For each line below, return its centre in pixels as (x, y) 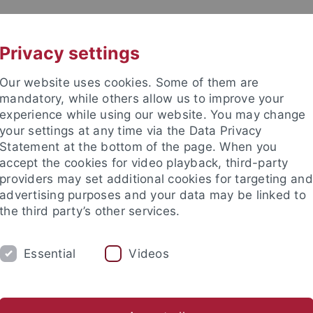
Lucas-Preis (135, 260)
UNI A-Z (132, 26)
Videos (149, 253)
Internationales (219, 260)
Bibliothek (63, 260)
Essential (50, 253)
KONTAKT (233, 26)
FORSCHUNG (110, 224)
